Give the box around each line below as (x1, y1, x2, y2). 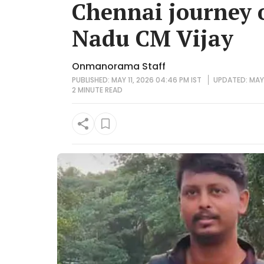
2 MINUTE (72, 85, 103, 95)
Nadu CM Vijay (72, 24, 233, 53)
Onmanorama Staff (72, 60, 166, 73)
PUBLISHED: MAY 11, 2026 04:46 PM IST (72, 74, 203, 85)
